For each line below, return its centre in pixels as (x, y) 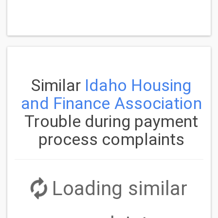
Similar (58, 85)
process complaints (111, 139)
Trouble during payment (111, 121)
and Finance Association (111, 103)
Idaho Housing (138, 85)
